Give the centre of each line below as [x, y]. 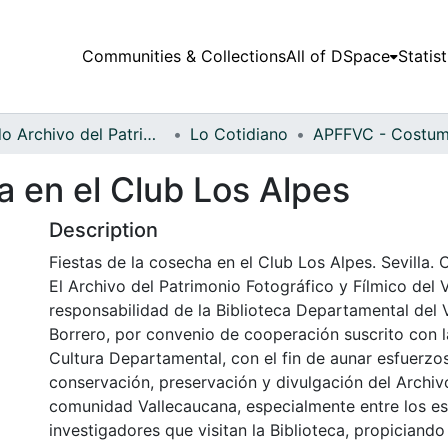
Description [103, 229]
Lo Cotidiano [239, 133]
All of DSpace [337, 56]
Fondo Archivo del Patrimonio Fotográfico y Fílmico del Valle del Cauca [149, 133]
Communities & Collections [183, 56]
